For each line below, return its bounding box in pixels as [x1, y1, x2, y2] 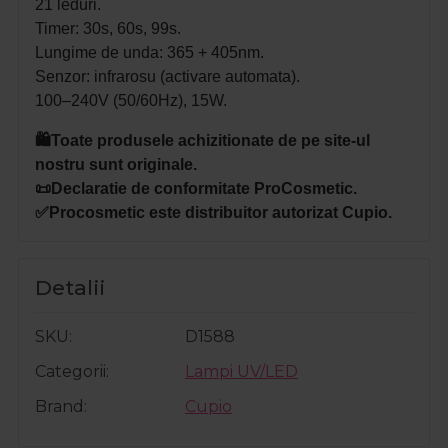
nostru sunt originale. [35, 156, 197, 174]
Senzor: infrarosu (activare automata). [35, 68, 300, 86]
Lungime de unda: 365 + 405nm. [35, 44, 264, 62]
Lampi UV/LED [185, 362, 298, 382]
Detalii [35, 275, 105, 301]
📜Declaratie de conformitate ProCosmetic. [35, 180, 357, 198]
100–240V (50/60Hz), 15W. [35, 92, 227, 110]
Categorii [35, 362, 106, 382]
